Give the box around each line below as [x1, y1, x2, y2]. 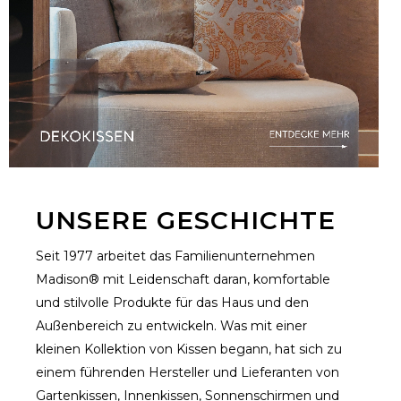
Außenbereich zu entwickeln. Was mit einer [36, 318, 307, 334]
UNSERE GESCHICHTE [36, 205, 336, 235]
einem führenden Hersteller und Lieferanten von [36, 364, 339, 380]
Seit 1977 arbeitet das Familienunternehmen [36, 248, 315, 264]
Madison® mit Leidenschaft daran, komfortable [36, 271, 330, 287]
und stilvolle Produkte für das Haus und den [36, 294, 309, 311]
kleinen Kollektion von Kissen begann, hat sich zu [36, 341, 342, 357]
